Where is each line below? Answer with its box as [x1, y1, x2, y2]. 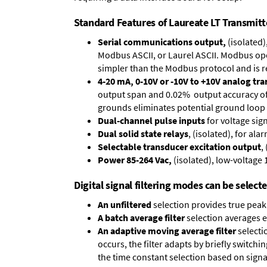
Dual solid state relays [98, 127, 188, 139]
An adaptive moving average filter [98, 224, 236, 237]
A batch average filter [98, 211, 185, 223]
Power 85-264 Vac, [98, 153, 172, 166]
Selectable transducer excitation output [98, 140, 261, 153]
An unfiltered [98, 198, 151, 210]
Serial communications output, [98, 35, 226, 48]
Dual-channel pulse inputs [98, 114, 205, 126]
